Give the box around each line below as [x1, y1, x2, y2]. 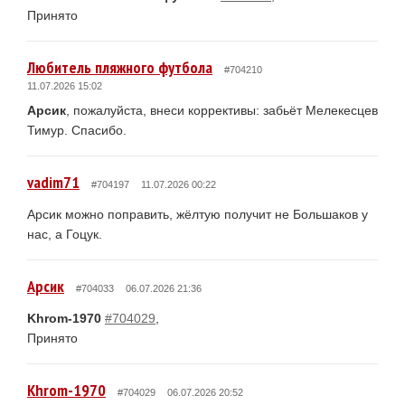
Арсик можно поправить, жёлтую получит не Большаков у [27, 206, 368, 221]
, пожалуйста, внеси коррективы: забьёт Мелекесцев [66, 102, 378, 118]
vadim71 [27, 171, 80, 193]
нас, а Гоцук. [27, 226, 102, 241]
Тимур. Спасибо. [27, 122, 127, 137]
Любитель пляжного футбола [27, 56, 212, 78]
